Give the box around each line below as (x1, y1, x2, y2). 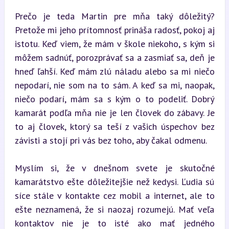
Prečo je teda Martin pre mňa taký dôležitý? (14, 10, 215, 22)
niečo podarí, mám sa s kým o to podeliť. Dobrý (14, 93, 215, 105)
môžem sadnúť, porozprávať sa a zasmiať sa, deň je (14, 51, 215, 63)
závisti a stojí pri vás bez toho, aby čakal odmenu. (14, 134, 207, 146)
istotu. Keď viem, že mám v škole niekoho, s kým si (14, 37, 215, 50)
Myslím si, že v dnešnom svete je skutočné (14, 162, 215, 174)
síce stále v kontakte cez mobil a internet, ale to (14, 189, 215, 201)
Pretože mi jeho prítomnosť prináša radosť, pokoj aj (14, 24, 215, 36)
